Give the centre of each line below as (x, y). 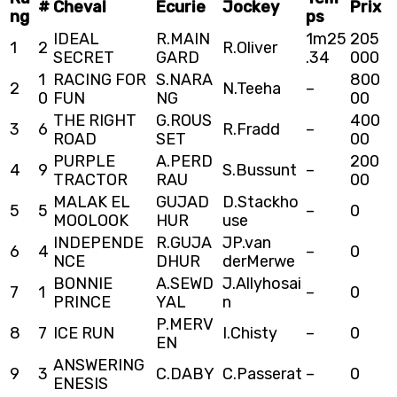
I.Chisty (250, 333)
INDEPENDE (98, 242)
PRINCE (82, 302)
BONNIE (83, 283)
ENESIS (81, 383)
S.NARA (184, 79)
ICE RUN (84, 333)
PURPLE (84, 161)
